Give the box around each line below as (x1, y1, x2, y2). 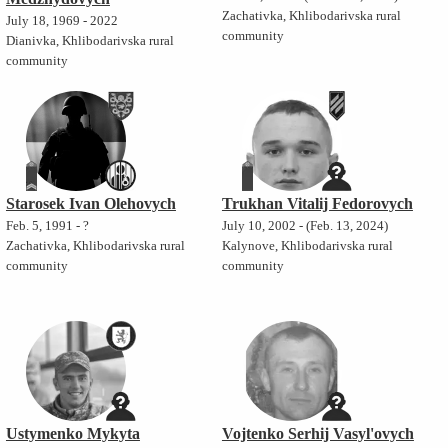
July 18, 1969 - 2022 (5, 14, 118, 29)
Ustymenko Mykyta (5, 425, 140, 443)
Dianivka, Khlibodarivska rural (5, 34, 174, 49)
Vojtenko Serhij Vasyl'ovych (221, 425, 414, 443)
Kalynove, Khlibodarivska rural (221, 239, 393, 254)
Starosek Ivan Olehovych (5, 195, 176, 213)
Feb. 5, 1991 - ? (5, 219, 89, 234)
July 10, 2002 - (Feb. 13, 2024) (221, 219, 388, 234)
